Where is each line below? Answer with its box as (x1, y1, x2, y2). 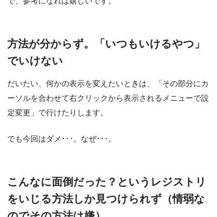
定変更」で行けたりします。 (7, 108, 108, 117)
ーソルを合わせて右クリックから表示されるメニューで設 (7, 94, 209, 103)
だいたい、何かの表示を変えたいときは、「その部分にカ (7, 79, 209, 88)
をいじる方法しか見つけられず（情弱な (7, 193, 205, 205)
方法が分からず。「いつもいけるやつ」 (7, 37, 205, 50)
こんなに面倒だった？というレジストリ (7, 176, 206, 188)
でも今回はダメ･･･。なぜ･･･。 (7, 135, 116, 143)
